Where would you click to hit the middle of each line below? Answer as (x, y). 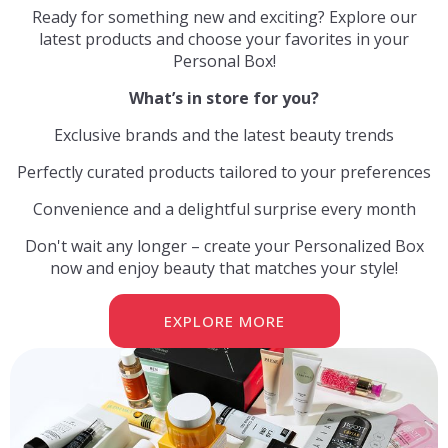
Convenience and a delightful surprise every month (224, 209)
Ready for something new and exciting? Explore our (224, 17)
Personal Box (222, 61)
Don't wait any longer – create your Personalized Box (224, 246)
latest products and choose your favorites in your (224, 39)
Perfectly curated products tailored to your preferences (224, 172)
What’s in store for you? (224, 98)
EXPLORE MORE (224, 321)
